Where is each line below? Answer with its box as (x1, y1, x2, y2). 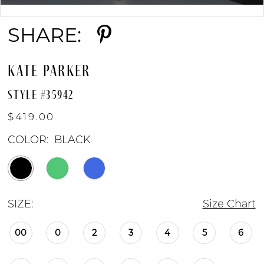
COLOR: (8, 136, 49, 146)
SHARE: (8, 22, 82, 47)
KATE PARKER (8, 61, 91, 80)
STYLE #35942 (8, 88, 74, 103)
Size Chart (202, 199, 256, 210)
